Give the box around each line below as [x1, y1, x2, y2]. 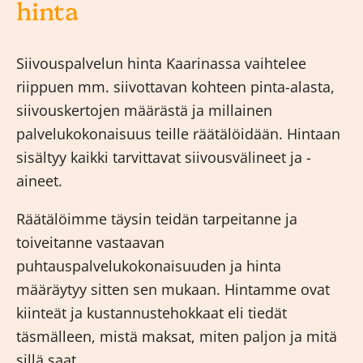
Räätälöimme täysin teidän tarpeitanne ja [16, 208, 297, 228]
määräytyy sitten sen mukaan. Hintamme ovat [16, 279, 330, 299]
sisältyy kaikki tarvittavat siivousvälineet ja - [16, 147, 311, 167]
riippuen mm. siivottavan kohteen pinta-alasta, [16, 76, 335, 96]
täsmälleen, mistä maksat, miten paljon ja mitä [16, 326, 337, 346]
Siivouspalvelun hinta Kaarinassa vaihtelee [16, 53, 306, 73]
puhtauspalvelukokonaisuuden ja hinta [16, 255, 281, 275]
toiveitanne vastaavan [16, 232, 164, 252]
